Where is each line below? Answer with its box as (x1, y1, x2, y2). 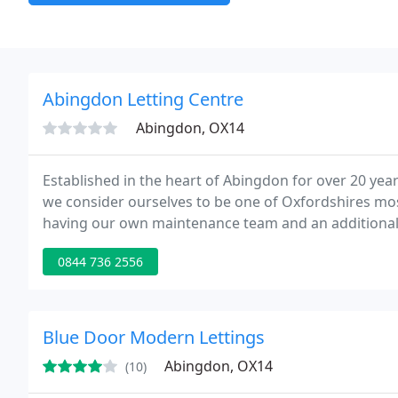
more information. (43, 235, 167, 254)
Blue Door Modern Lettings (43, 325, 265, 349)
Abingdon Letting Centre (43, 87, 243, 111)
